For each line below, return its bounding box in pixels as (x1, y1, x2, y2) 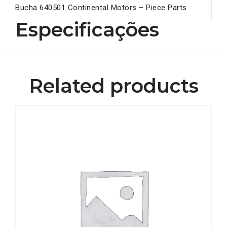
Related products (28, 74, 199, 98)
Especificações (15, 18, 159, 42)
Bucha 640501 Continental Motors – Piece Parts (15, 3, 187, 13)
